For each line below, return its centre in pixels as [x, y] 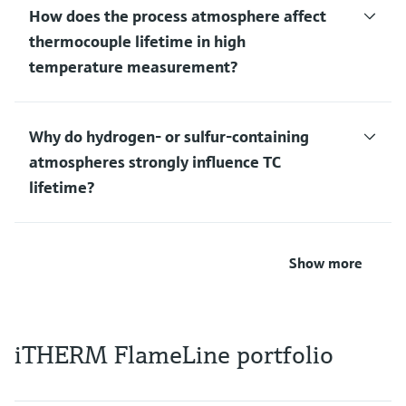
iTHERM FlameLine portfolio [174, 355]
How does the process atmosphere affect [178, 16]
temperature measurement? [133, 67]
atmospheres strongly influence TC [155, 162]
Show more [326, 263]
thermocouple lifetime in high [137, 42]
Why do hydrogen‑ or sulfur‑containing [169, 137]
